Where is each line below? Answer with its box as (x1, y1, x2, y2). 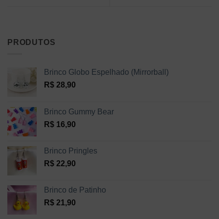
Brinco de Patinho (44, 186, 106, 195)
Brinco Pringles (44, 147, 97, 155)
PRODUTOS (7, 38, 56, 46)
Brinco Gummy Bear (44, 108, 114, 116)
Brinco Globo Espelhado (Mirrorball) (44, 68, 169, 77)
